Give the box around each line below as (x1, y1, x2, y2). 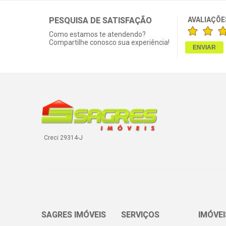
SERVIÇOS (121, 210, 159, 219)
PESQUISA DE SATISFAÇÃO (49, 16, 152, 25)
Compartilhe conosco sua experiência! (49, 38, 169, 46)
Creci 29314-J (44, 134, 83, 141)
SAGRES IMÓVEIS (41, 210, 106, 219)
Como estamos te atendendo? (49, 30, 146, 38)
